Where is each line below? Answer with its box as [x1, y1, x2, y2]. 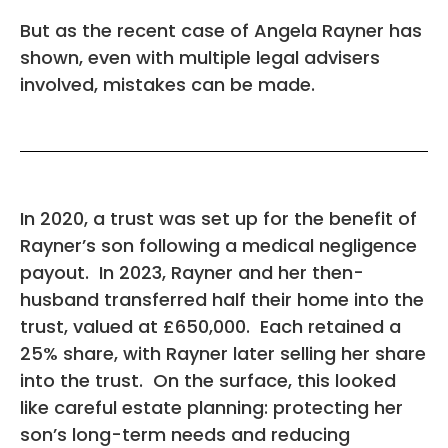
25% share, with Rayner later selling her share [20, 340, 426, 366]
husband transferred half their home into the [20, 286, 424, 312]
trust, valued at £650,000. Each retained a [20, 313, 401, 339]
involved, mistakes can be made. [20, 71, 315, 97]
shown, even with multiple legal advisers [20, 44, 380, 70]
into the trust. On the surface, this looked [20, 367, 396, 393]
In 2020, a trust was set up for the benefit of [20, 205, 417, 231]
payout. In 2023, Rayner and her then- [20, 259, 364, 285]
